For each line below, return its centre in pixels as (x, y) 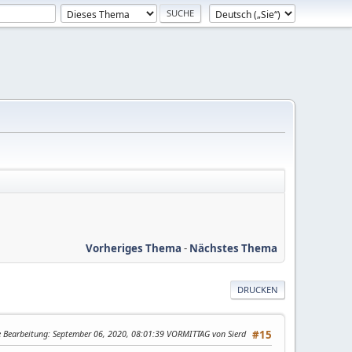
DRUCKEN (258, 289)
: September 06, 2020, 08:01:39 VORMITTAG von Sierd (147, 333)
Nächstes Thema (233, 248)
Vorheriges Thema (134, 248)
